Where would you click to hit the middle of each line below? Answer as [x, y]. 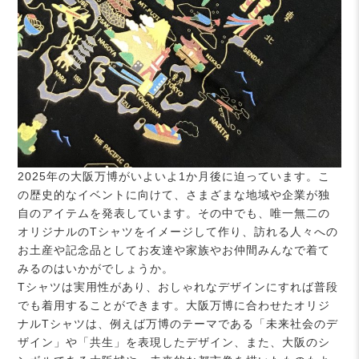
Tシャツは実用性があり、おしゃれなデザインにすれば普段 [178, 286]
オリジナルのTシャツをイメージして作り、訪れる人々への [178, 231]
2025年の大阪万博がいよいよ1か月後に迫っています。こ [174, 176]
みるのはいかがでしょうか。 [96, 268]
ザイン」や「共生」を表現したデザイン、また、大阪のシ [174, 342]
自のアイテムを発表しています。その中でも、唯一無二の [174, 213]
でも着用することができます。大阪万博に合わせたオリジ [174, 305]
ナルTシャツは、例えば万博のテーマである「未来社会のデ [178, 323]
